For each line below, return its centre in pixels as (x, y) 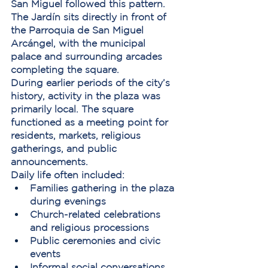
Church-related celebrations (97, 214)
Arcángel (32, 43)
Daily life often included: (68, 175)
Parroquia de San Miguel (88, 30)
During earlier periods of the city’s (92, 83)
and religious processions (89, 227)
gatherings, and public (65, 148)
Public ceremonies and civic (97, 240)
